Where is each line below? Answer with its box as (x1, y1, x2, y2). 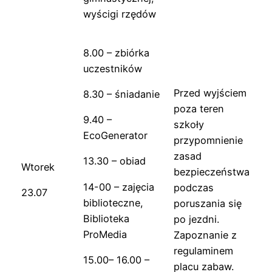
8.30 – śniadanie (83, 87, 160, 100)
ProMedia (83, 228, 127, 240)
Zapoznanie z (174, 228, 237, 241)
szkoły (174, 118, 204, 131)
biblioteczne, (83, 196, 143, 209)
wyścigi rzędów (83, 8, 156, 21)
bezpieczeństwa (174, 165, 250, 178)
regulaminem (174, 244, 233, 257)
